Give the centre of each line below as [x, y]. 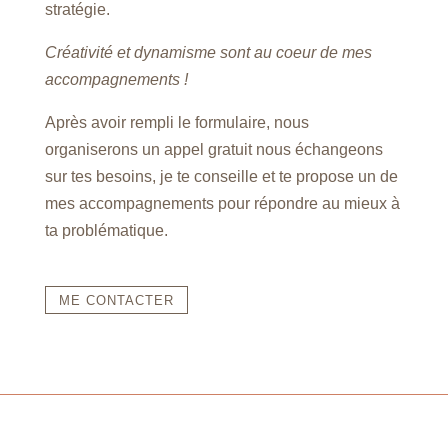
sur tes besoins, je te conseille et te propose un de [221, 177]
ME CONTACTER [116, 301]
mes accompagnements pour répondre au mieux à [222, 204]
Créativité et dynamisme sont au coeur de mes [208, 53]
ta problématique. [106, 231]
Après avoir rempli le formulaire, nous [176, 123]
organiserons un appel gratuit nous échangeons [213, 150]
